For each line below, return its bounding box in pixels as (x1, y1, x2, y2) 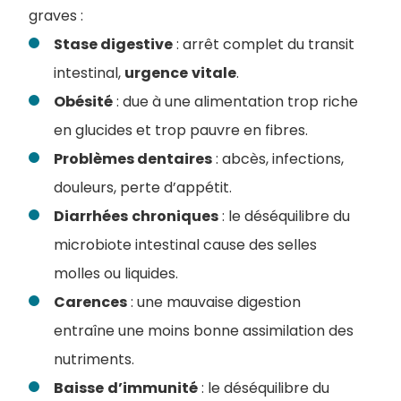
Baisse (54, 378, 104, 398)
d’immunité (107, 378, 198, 398)
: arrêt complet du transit (173, 34, 354, 55)
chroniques (132, 206, 218, 226)
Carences (54, 292, 127, 312)
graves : (29, 5, 83, 26)
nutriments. (54, 349, 134, 370)
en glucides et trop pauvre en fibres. (54, 120, 308, 141)
